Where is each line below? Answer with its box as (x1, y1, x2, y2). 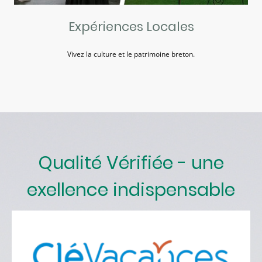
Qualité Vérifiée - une (38, 150, 224, 175)
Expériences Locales (68, 18, 194, 36)
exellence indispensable (27, 177, 235, 202)
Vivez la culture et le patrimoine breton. (67, 49, 195, 59)
